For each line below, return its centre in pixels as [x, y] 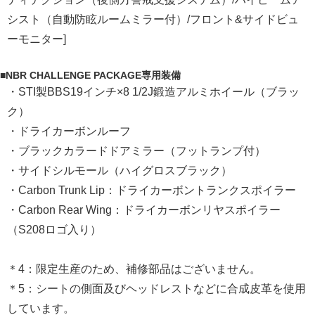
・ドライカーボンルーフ [69, 131]
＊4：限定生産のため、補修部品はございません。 [134, 269]
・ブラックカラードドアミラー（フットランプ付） [136, 151]
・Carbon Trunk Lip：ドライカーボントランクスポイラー [152, 191]
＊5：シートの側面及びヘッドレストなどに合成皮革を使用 [156, 289]
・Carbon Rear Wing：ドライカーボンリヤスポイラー [144, 210]
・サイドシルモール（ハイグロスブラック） [120, 171]
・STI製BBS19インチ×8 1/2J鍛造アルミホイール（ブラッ [153, 92]
